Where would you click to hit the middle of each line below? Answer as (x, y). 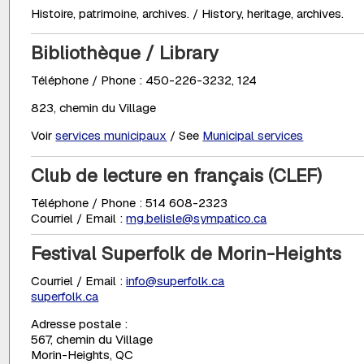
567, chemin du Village (92, 339)
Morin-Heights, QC (82, 354)
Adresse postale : (80, 323)
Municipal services (253, 136)
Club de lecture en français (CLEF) (177, 175)
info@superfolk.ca (175, 280)
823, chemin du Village (94, 108)
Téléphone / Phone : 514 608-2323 (130, 202)
